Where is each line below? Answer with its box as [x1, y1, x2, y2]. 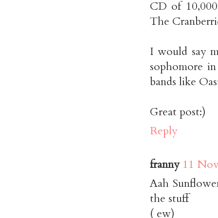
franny [150, 157, 180, 172]
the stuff [150, 191, 189, 206]
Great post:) [150, 104, 206, 120]
